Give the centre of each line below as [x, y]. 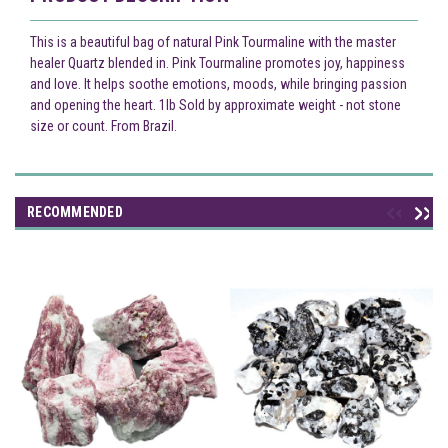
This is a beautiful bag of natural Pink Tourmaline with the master [213, 41]
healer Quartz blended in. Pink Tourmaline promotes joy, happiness [217, 62]
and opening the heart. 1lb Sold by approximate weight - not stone [215, 104]
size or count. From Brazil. [103, 125]
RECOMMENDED [75, 211]
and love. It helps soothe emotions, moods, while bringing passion [218, 83]
